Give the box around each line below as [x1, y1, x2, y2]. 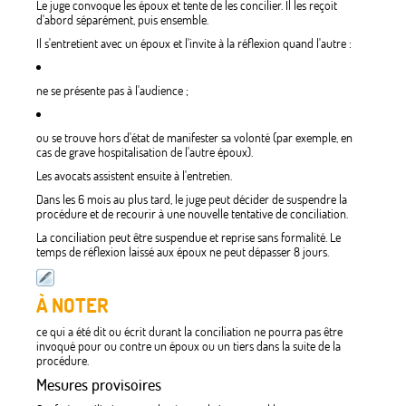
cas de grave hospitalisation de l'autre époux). [36, 144, 253, 161]
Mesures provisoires [36, 374, 161, 396]
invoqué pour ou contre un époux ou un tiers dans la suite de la [36, 338, 341, 355]
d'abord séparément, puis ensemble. [36, 12, 208, 29]
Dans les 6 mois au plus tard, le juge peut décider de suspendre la [36, 191, 347, 208]
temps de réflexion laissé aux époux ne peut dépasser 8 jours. [36, 244, 329, 261]
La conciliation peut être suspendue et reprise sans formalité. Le [36, 229, 341, 246]
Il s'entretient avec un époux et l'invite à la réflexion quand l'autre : [36, 35, 352, 53]
